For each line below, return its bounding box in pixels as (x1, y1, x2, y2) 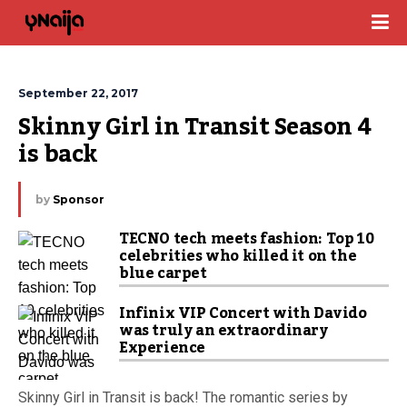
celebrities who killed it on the (119, 242, 357, 271)
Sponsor (53, 193, 104, 206)
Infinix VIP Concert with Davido (119, 299, 367, 328)
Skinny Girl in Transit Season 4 (18, 104, 372, 150)
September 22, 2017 (18, 86, 138, 100)
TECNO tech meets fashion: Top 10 (119, 224, 374, 253)
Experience (119, 333, 205, 362)
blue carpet (119, 259, 211, 288)
